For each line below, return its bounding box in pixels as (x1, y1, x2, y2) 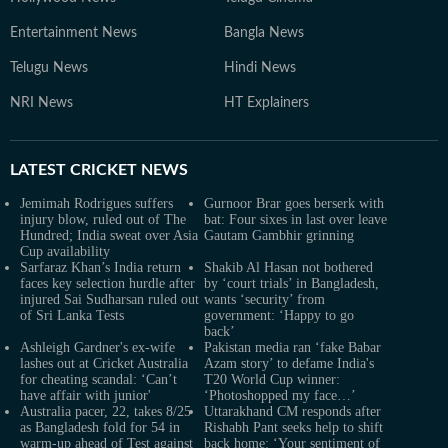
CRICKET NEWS (66, 162, 188, 179)
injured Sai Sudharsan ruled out (20, 292, 199, 308)
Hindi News (224, 61, 296, 76)
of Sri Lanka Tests (20, 308, 124, 324)
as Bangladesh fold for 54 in (20, 420, 180, 436)
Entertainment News (10, 26, 137, 41)
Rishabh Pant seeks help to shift (204, 420, 383, 436)
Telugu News (10, 61, 88, 76)
